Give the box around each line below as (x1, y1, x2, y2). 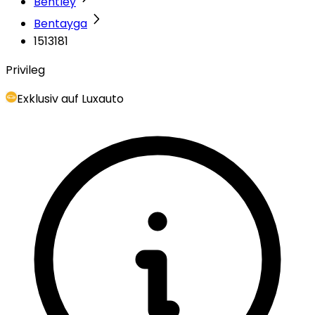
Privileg (6, 62, 45, 78)
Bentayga (34, 15, 87, 32)
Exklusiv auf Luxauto (17, 91, 124, 107)
